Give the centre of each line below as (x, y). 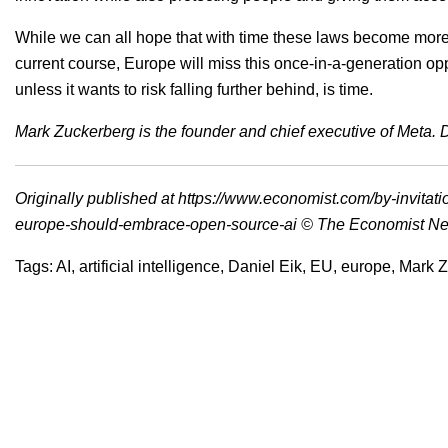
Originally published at (96, 199)
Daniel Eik (265, 267)
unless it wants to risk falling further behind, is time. (194, 90)
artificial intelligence (149, 267)
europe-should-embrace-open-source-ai (156, 225)
